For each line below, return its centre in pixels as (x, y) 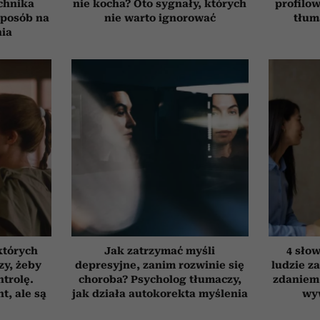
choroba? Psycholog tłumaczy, (160, 279)
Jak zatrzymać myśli (160, 250)
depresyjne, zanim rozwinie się (160, 265)
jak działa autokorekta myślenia (160, 293)
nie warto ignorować (160, 17)
